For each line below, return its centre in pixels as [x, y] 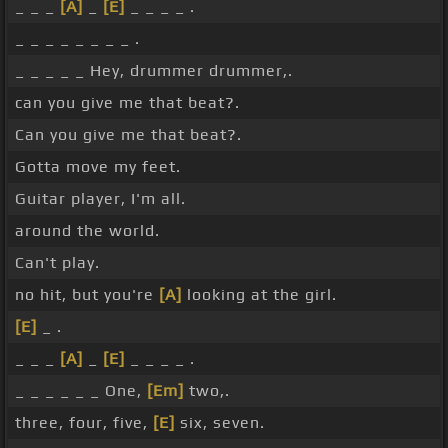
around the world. [87, 231]
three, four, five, [84, 423]
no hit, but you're [87, 295]
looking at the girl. [259, 295]
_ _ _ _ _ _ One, [81, 391]
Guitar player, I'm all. [100, 199]
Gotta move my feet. [98, 167]
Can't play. [57, 263]
